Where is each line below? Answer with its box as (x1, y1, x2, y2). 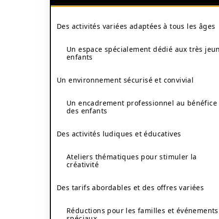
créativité (66, 160, 99, 169)
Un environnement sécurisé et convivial (57, 75, 194, 85)
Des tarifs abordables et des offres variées (57, 183, 204, 192)
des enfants (66, 106, 108, 115)
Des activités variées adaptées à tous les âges (57, 22, 216, 31)
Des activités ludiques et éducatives (57, 129, 181, 138)
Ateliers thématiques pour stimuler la (66, 152, 197, 161)
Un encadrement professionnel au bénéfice (66, 98, 217, 108)
